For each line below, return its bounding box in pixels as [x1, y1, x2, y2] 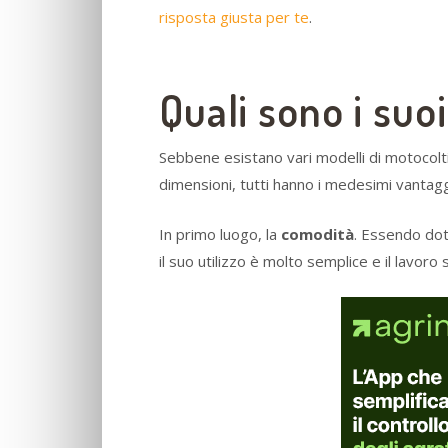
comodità [281, 223, 354, 244]
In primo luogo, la [159, 223, 281, 244]
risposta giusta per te [159, 7, 309, 28]
